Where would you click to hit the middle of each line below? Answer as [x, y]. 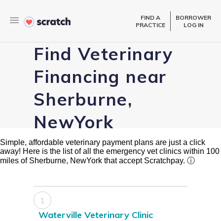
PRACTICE [150, 25]
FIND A [150, 17]
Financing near [100, 77]
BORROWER [193, 17]
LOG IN [193, 25]
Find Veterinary [103, 54]
